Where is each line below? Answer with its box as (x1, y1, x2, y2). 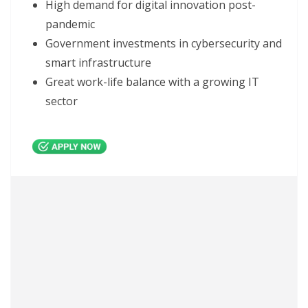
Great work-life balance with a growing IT (45, 74, 259, 89)
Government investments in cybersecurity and (45, 35, 282, 51)
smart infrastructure (45, 54, 151, 70)
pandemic (45, 16, 95, 32)
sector (45, 93, 78, 109)
